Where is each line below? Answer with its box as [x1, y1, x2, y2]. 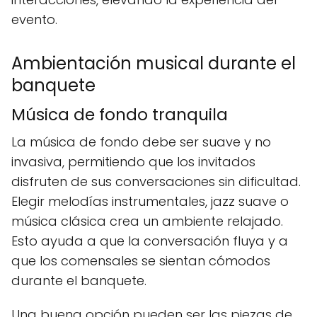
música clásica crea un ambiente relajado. [11, 212, 283, 230]
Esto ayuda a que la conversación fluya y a [11, 232, 288, 250]
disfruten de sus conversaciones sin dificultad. [11, 173, 301, 190]
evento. [11, 11, 57, 28]
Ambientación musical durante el [11, 52, 296, 75]
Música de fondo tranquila [11, 103, 228, 126]
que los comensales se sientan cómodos [11, 252, 270, 270]
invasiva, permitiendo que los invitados [11, 153, 255, 171]
